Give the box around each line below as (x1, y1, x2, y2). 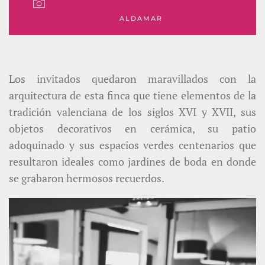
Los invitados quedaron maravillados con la (9, 72, 256, 86)
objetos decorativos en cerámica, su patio (9, 121, 256, 136)
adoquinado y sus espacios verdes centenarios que (9, 138, 256, 153)
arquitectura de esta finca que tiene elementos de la (9, 88, 256, 103)
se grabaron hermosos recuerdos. (9, 171, 164, 186)
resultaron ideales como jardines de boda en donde (9, 154, 256, 169)
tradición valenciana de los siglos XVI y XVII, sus (9, 105, 256, 119)
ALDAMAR (119, 14, 163, 23)
